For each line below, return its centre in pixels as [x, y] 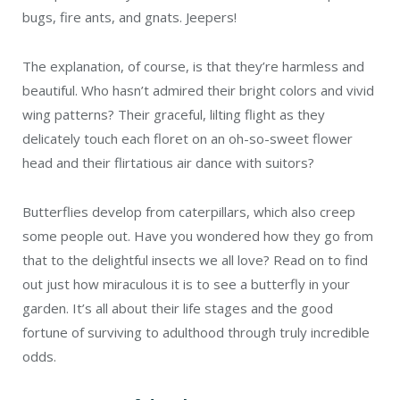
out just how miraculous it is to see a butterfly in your [186, 284]
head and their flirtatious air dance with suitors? [168, 163]
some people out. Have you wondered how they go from [198, 236]
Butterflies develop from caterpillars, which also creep [189, 212]
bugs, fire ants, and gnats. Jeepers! [129, 17]
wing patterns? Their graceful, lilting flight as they [174, 115]
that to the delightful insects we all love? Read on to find [195, 260]
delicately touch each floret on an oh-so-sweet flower [187, 139]
